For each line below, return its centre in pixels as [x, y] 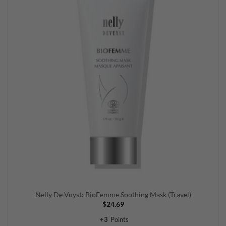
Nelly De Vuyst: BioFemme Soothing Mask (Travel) [113, 195]
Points [120, 219]
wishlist [204, 6]
